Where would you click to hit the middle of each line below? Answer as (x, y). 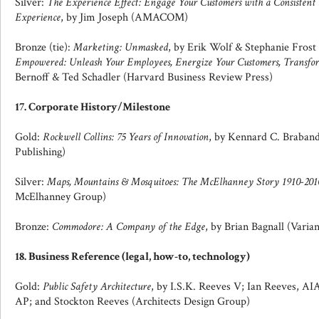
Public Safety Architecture (97, 287)
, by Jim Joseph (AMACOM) (124, 17)
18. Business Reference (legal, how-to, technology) (132, 257)
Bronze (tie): (44, 47)
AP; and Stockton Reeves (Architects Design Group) (132, 302)
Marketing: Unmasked (121, 47)
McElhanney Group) (61, 197)
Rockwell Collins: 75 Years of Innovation (126, 137)
